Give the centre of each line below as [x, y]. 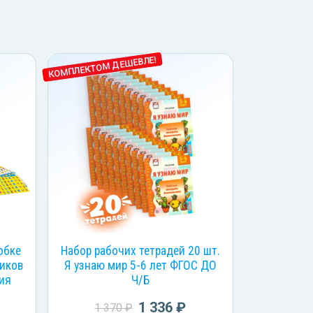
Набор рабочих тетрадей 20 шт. [140, 251]
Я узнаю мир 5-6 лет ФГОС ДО [140, 266]
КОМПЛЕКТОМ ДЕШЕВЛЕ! [102, 67]
